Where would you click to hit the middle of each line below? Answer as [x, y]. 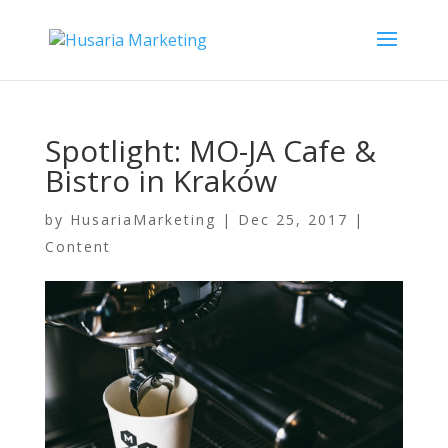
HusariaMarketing [142, 219]
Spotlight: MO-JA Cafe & [210, 150]
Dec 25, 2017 [292, 219]
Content [77, 246]
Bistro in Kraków [160, 180]
